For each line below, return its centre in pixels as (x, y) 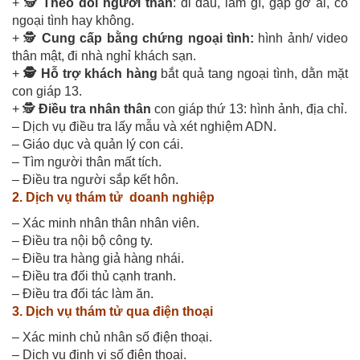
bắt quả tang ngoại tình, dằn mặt (253, 73)
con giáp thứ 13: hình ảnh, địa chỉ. (249, 108)
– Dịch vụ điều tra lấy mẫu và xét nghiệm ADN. (144, 126)
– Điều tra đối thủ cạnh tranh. (94, 276)
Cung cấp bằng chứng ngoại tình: (148, 38)
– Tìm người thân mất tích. (87, 162)
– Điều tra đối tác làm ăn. (83, 293)
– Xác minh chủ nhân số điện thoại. (112, 337)
